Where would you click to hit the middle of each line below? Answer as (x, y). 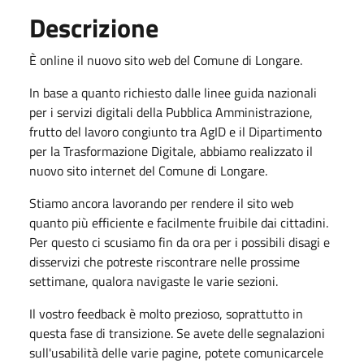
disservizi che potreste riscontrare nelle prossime (165, 261)
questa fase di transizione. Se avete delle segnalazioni (177, 333)
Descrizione (94, 27)
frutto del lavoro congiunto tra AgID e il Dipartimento (175, 131)
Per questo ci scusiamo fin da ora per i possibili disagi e (180, 242)
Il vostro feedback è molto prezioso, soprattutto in (166, 313)
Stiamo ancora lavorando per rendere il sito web (161, 203)
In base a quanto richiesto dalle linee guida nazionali (173, 92)
